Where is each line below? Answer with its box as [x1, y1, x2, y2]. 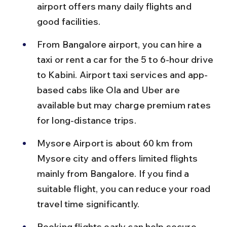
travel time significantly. [36, 198, 139, 210]
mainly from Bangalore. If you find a [36, 168, 192, 179]
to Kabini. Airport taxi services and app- [36, 69, 208, 81]
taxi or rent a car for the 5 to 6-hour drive [36, 54, 216, 65]
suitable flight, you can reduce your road [36, 183, 213, 195]
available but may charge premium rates [36, 99, 213, 111]
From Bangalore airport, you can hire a [36, 39, 204, 50]
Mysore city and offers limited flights [36, 153, 200, 164]
